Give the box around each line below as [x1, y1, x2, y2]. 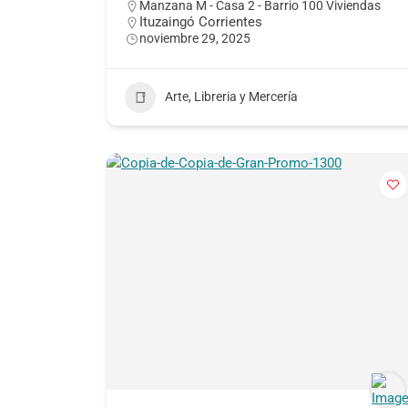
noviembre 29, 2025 [139, 30, 250, 46]
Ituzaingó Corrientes [139, 13, 262, 30]
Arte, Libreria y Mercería [165, 89, 298, 105]
